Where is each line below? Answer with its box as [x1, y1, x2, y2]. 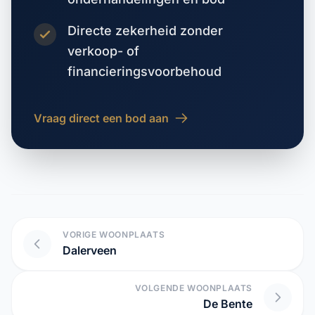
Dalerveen [63, 243, 117, 257]
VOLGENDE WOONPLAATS [134, 283, 252, 293]
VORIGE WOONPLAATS [63, 229, 165, 240]
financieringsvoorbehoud [67, 64, 221, 79]
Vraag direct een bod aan [34, 111, 169, 125]
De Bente [203, 297, 252, 311]
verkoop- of [67, 44, 139, 58]
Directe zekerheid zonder [67, 23, 223, 38]
